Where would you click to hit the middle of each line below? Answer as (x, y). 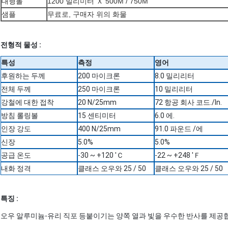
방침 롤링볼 (20, 116)
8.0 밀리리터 (175, 76)
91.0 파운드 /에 (179, 129)
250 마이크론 (99, 89)
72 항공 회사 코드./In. (188, 103)
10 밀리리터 (174, 89)
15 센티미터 (97, 116)
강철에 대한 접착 (27, 103)
